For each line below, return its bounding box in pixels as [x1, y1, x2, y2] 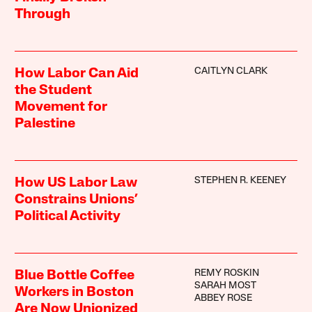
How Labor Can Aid [15, 67, 139, 81]
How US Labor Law [15, 176, 138, 191]
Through [15, 8, 71, 22]
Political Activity [15, 210, 121, 224]
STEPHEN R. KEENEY [194, 175, 286, 187]
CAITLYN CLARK [194, 66, 267, 77]
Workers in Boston [15, 286, 134, 300]
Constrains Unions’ [15, 193, 138, 208]
